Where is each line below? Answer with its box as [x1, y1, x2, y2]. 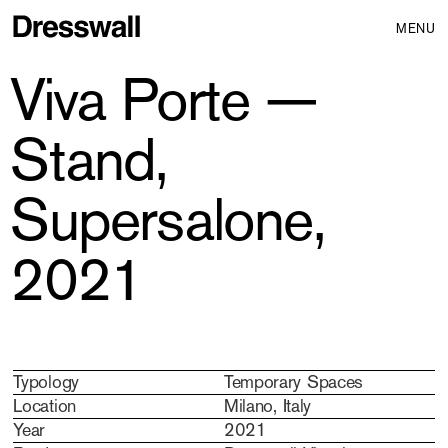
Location [13, 394, 76, 418]
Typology [13, 370, 79, 394]
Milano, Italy [224, 394, 311, 418]
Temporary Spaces [224, 370, 363, 394]
